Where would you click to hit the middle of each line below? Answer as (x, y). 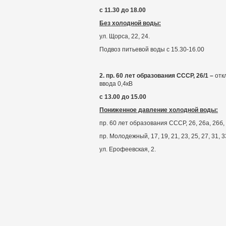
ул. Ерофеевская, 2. (128, 149)
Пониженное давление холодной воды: (159, 110)
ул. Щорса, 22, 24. (125, 36)
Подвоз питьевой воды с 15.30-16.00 (152, 49)
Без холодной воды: (130, 23)
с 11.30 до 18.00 (123, 10)
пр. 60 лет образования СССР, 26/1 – (160, 76)
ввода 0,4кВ (116, 84)
